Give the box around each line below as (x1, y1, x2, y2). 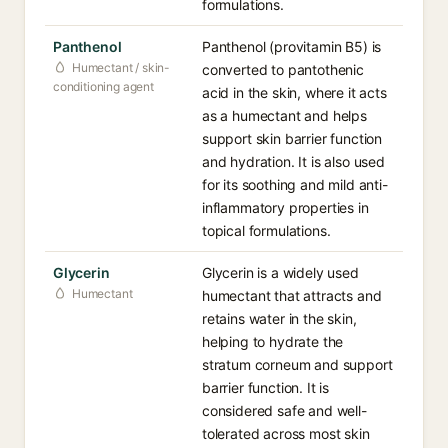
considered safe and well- (202, 402, 367, 419)
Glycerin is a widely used (202, 264, 359, 281)
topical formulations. (202, 222, 331, 239)
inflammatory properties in (202, 199, 369, 216)
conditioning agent (53, 79, 154, 94)
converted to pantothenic (202, 61, 364, 78)
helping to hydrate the (202, 333, 344, 350)
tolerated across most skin (202, 425, 370, 442)
